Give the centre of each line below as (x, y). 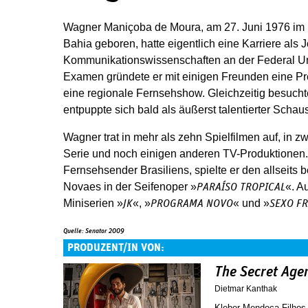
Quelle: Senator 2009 (94, 231)
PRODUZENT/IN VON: (116, 247)
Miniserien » (93, 203)
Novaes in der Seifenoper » (130, 187)
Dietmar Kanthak (246, 288)
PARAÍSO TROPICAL (241, 187)
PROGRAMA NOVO (192, 203)
